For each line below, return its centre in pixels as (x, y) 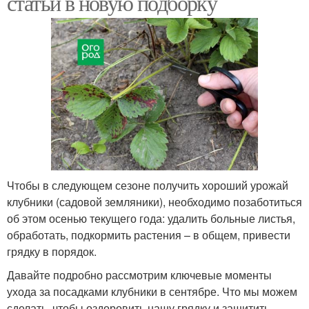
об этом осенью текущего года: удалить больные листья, (151, 219)
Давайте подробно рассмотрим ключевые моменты (139, 275)
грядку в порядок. (52, 252)
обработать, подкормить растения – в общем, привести (149, 235)
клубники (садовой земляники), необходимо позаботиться (154, 202)
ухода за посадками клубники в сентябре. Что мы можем (152, 292)
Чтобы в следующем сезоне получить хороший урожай (148, 186)
